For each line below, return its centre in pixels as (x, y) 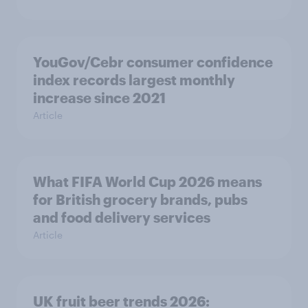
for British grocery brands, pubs (140, 199)
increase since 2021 (99, 98)
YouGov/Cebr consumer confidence (153, 62)
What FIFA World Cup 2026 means (147, 181)
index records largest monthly (134, 80)
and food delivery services (122, 217)
